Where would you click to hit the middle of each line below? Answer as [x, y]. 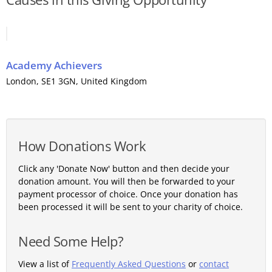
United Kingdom [114, 81]
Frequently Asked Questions [129, 264]
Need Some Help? [71, 241]
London [21, 81]
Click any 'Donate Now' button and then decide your [124, 168]
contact [214, 264]
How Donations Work [82, 146]
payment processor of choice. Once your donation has [128, 194]
